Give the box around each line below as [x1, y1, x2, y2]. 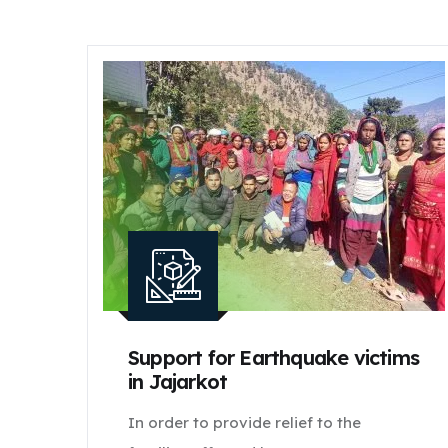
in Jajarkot [128, 369, 228, 394]
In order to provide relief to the [128, 413, 361, 432]
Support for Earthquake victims [128, 345, 419, 370]
